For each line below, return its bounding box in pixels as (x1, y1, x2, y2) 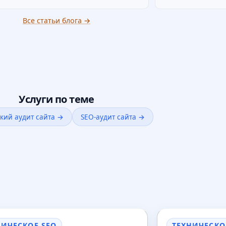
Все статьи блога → (23, 15, 90, 25)
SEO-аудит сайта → (81, 112, 145, 122)
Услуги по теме (19, 92, 94, 106)
